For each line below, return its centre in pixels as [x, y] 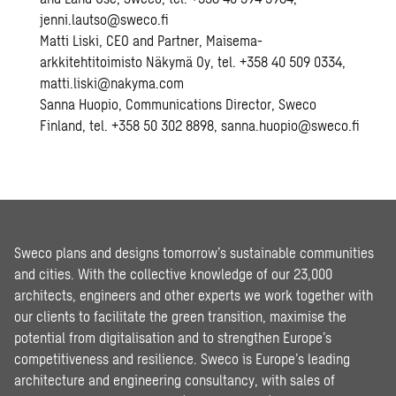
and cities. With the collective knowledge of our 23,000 [173, 274]
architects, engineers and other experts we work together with [194, 295]
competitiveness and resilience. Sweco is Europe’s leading [182, 358]
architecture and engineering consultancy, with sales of [175, 380]
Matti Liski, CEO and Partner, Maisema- [152, 40]
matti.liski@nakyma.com [112, 83]
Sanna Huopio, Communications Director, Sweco [179, 104]
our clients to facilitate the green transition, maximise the [180, 316]
